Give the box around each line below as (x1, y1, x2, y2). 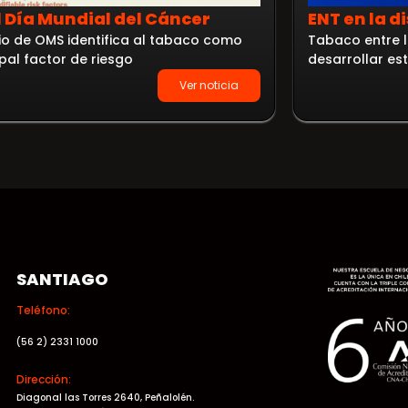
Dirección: (15, 372, 71, 388)
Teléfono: (15, 302, 70, 319)
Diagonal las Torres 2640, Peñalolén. (15, 391, 194, 405)
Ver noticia (179, 76, 239, 93)
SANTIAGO (15, 268, 108, 291)
